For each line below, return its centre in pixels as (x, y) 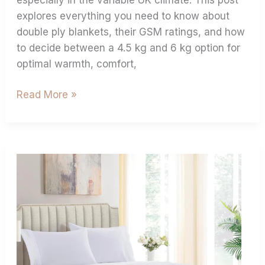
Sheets (33, 224)
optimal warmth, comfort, (77, 64)
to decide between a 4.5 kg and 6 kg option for (129, 48)
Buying (33, 161)
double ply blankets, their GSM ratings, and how (131, 32)
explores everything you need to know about (123, 16)
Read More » (47, 95)
